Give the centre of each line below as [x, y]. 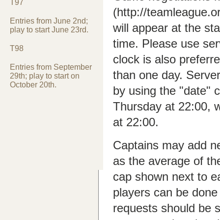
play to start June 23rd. [49, 30]
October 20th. [33, 85]
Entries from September [51, 67]
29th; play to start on [45, 76]
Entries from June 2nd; [49, 21]
